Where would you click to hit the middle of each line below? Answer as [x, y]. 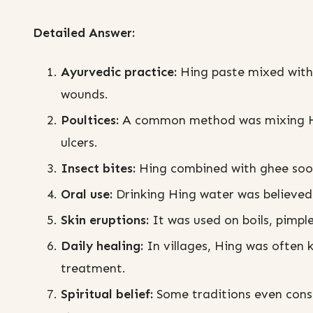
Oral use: [87, 195]
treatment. [93, 269]
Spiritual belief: [107, 294]
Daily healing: [102, 246]
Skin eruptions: [105, 220]
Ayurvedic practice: [119, 72]
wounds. [85, 95]
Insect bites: [98, 169]
